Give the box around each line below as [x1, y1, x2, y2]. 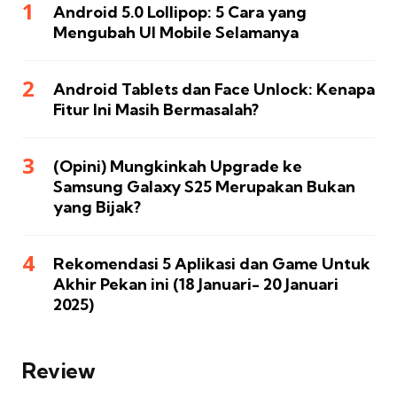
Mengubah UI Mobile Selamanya [53, 22, 299, 43]
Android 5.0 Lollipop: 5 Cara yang [53, 2, 307, 23]
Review [22, 357, 95, 385]
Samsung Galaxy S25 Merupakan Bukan [53, 176, 355, 198]
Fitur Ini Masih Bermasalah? [53, 99, 259, 121]
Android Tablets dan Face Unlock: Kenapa [53, 79, 375, 100]
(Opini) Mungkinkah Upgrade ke [53, 156, 302, 177]
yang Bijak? [53, 197, 141, 218]
